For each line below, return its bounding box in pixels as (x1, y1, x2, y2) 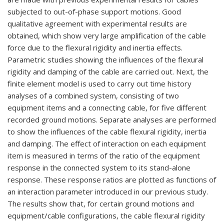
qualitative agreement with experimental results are (7, 18, 187, 28)
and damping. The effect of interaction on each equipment (7, 138, 206, 148)
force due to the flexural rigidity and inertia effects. (7, 42, 182, 52)
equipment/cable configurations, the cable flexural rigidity (7, 210, 205, 220)
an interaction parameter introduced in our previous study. (7, 186, 208, 196)
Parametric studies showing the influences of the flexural (7, 54, 203, 64)
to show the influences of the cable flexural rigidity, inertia (7, 126, 206, 136)
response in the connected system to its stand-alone (7, 162, 190, 172)
